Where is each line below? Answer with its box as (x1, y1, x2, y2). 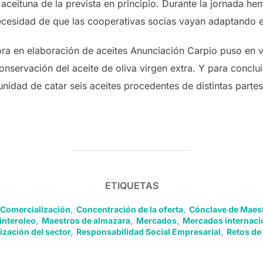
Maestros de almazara (41, 215, 130, 225)
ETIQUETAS (104, 180, 159, 191)
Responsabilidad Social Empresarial (76, 227, 221, 237)
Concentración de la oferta (76, 204, 183, 214)
